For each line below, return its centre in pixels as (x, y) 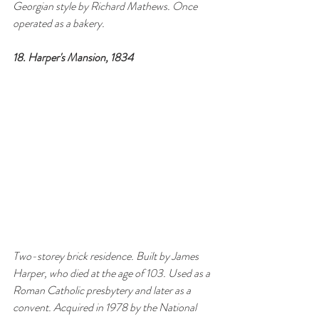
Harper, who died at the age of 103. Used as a (113, 273)
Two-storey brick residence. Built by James (107, 256)
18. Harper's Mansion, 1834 (73, 58)
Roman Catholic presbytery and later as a (103, 291)
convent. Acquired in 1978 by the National (106, 308)
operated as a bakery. (59, 23)
